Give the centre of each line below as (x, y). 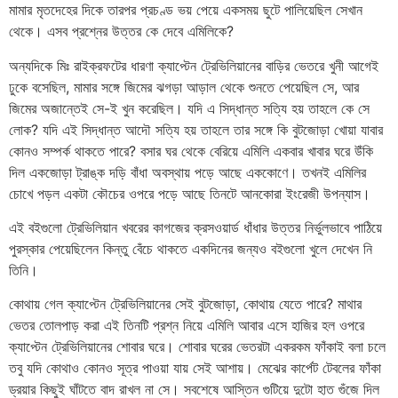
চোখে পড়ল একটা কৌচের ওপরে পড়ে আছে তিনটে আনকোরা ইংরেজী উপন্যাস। (190, 193)
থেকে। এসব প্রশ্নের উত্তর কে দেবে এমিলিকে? (121, 32)
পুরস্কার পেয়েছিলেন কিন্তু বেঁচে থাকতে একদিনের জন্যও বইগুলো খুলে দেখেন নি (191, 248)
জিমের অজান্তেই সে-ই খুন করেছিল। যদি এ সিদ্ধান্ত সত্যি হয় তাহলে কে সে (189, 108)
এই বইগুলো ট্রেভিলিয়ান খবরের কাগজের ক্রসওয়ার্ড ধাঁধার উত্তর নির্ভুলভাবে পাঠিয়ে (195, 227)
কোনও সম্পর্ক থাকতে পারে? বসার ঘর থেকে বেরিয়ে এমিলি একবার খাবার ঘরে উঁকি (191, 151)
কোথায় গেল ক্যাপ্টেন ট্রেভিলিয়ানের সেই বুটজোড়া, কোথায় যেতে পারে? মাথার (185, 304)
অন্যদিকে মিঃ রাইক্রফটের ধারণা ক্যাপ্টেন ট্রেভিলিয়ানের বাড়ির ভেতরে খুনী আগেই (194, 65)
